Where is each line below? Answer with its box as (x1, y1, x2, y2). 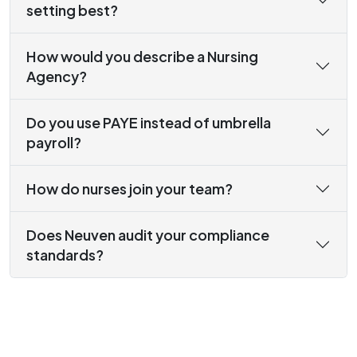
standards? (26, 245, 104, 265)
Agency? (26, 67, 87, 86)
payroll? (26, 133, 81, 152)
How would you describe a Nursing (26, 47, 258, 66)
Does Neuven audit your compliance (26, 226, 269, 245)
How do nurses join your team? (26, 179, 233, 198)
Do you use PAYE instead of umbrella (26, 113, 271, 132)
